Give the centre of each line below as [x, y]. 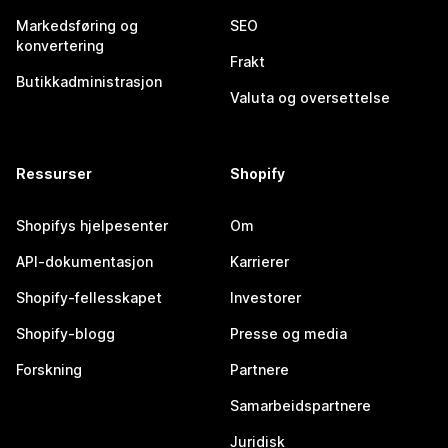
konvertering [60, 46]
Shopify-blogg [65, 334]
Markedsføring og [77, 26]
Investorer [265, 298]
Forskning [49, 370]
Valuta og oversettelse [310, 98]
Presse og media [288, 334]
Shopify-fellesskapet [89, 298]
